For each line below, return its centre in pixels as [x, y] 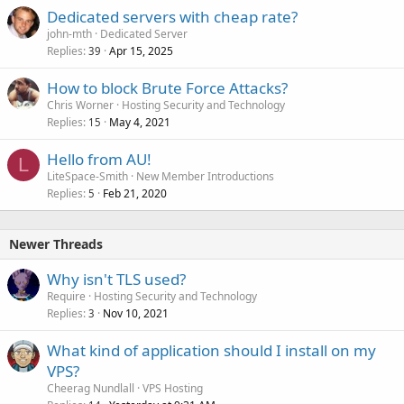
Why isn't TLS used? [116, 279]
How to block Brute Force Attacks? [167, 87]
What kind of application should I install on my [211, 350]
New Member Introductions [205, 176]
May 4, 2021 [140, 122]
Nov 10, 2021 [136, 313]
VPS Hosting [173, 388]
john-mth [69, 33]
